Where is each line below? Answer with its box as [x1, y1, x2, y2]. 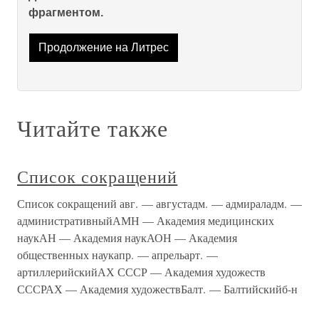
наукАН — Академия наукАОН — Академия [17, 230, 237, 246]
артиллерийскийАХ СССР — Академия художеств [17, 264, 266, 280]
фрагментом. [28, 6, 103, 19]
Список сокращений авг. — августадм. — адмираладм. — [17, 196, 302, 211]
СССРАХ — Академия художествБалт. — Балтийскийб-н [17, 281, 298, 297]
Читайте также [17, 113, 168, 144]
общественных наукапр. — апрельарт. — [17, 247, 218, 263]
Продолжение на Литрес [38, 41, 169, 54]
